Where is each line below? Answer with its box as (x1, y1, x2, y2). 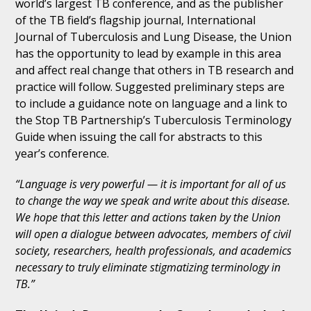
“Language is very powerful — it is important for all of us (15, 176, 287, 192)
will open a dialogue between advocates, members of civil (15, 226, 292, 242)
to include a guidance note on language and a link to (15, 96, 288, 111)
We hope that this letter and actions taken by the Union (15, 210, 281, 225)
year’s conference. (15, 146, 110, 161)
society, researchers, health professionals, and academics (15, 243, 292, 258)
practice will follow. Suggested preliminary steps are (15, 79, 285, 94)
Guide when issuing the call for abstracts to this (15, 129, 263, 144)
